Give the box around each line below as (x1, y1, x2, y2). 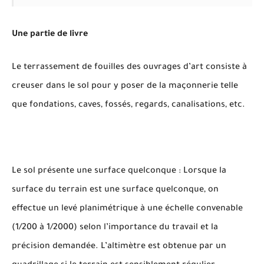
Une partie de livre (12, 30, 88, 39)
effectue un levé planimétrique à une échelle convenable (12, 204, 243, 214)
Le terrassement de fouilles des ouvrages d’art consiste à (12, 63, 247, 72)
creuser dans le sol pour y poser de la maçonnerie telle (12, 82, 238, 91)
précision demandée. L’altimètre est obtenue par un (12, 242, 226, 252)
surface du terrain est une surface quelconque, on (12, 186, 219, 195)
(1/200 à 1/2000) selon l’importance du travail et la (12, 223, 218, 233)
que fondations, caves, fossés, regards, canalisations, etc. (12, 101, 245, 110)
